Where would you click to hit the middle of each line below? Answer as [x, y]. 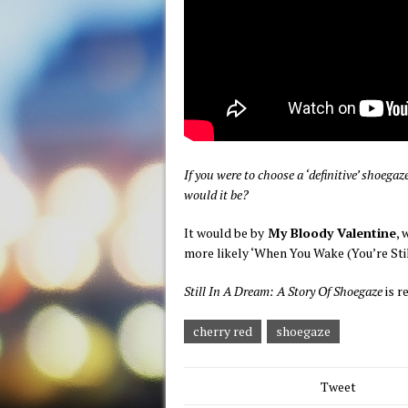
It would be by [224, 233]
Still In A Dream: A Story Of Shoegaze [283, 291]
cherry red [223, 331]
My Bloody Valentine [330, 233]
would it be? [216, 194]
